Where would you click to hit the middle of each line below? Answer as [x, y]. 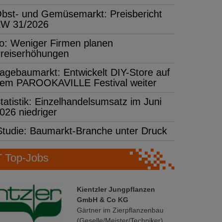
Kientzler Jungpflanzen [116, 189]
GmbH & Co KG [103, 199]
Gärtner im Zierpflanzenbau [120, 210]
